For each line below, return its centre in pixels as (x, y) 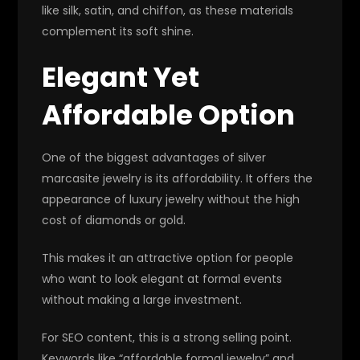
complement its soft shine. (118, 31)
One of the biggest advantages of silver (154, 157)
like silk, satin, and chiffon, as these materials (168, 10)
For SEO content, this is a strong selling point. (167, 337)
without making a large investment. (142, 299)
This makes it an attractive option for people (168, 258)
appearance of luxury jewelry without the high (171, 199)
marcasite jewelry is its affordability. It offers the (178, 178)
